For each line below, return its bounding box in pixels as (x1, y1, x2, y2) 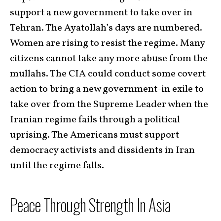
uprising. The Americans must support (10, 128, 179, 142)
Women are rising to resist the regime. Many (10, 37, 205, 50)
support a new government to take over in (10, 6, 192, 20)
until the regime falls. (10, 159, 104, 173)
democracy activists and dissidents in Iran (10, 144, 195, 157)
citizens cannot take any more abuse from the (10, 52, 208, 66)
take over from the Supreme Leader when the (10, 98, 208, 111)
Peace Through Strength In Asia (10, 192, 171, 217)
